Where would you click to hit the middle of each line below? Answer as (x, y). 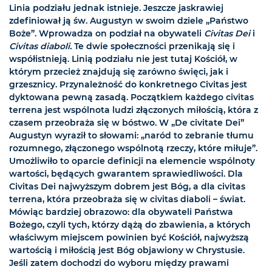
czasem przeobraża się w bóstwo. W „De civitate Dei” (127, 123)
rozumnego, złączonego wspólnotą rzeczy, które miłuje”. (133, 148)
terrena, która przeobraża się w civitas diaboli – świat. (127, 199)
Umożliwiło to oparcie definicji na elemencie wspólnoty (132, 161)
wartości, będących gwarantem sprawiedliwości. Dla (126, 174)
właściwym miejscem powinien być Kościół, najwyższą (129, 238)
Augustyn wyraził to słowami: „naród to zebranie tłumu (131, 136)
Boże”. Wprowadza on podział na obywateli (107, 34)
